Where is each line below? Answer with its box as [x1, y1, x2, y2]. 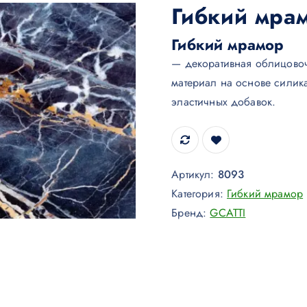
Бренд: [171, 205, 210, 221]
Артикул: [171, 167, 218, 182]
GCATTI [210, 205, 246, 221]
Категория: [171, 186, 228, 201]
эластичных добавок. [171, 94, 276, 110]
